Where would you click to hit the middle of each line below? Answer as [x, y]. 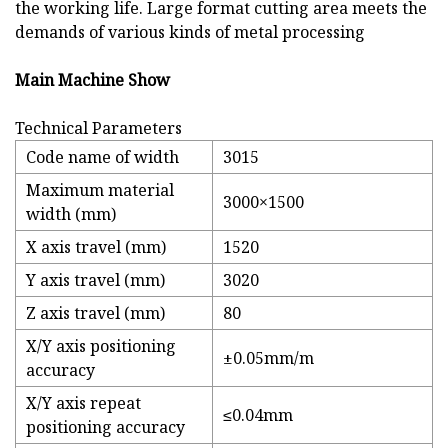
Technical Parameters [98, 128]
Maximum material [100, 190]
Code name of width [102, 157]
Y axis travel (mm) [95, 280]
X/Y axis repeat [83, 403]
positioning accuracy [105, 427]
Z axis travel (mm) [95, 313]
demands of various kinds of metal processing [190, 32]
